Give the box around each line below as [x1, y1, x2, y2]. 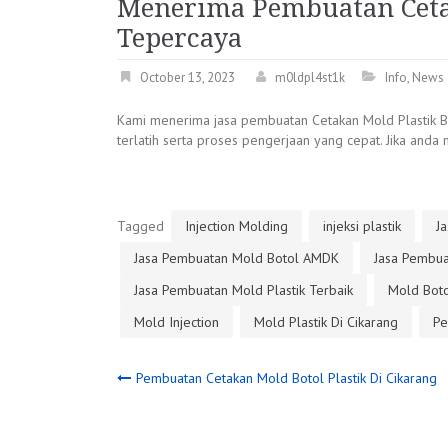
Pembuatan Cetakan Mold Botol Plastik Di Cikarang [136, 368, 437, 387]
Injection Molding [185, 216, 288, 235]
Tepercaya [117, 22, 242, 53]
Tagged [117, 216, 168, 235]
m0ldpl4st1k [275, 68, 345, 86]
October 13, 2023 [140, 68, 235, 86]
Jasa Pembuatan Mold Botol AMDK [134, 248, 339, 267]
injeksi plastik [323, 216, 401, 235]
